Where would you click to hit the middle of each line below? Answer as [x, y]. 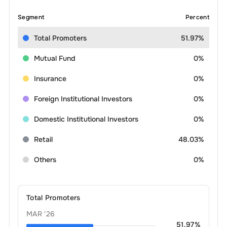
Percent [197, 17]
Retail [43, 139]
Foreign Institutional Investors [83, 99]
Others [45, 159]
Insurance [50, 78]
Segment [31, 17]
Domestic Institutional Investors [86, 119]
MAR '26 [41, 214]
